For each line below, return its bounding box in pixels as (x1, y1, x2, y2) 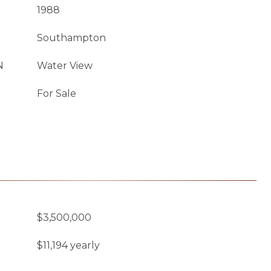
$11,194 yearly (37, 240, 100, 251)
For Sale (37, 88, 76, 99)
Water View (37, 60, 93, 71)
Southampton (37, 32, 106, 44)
